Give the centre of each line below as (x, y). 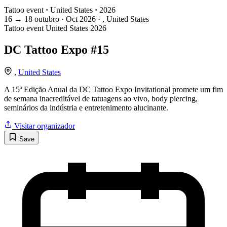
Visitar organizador (44, 126)
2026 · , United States (114, 19)
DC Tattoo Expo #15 (56, 50)
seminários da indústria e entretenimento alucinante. (86, 108)
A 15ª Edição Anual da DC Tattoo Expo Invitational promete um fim (113, 90)
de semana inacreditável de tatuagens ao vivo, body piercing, (101, 99)
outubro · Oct (56, 19)
